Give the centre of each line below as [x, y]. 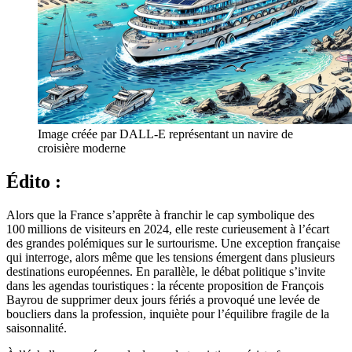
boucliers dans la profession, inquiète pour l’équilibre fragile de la [168, 314]
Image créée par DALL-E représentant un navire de [165, 134]
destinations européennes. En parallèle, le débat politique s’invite [166, 272]
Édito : [34, 182]
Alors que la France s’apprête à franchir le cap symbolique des [160, 215]
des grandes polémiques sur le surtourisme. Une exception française [173, 244]
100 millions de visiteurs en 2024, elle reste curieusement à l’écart [168, 229]
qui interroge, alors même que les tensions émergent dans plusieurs [170, 258]
